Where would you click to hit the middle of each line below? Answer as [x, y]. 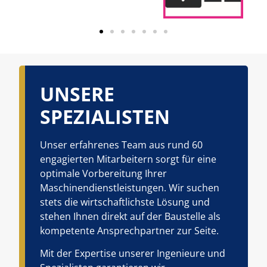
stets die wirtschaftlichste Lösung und [125, 202]
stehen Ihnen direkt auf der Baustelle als [130, 216]
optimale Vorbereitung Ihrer [103, 173]
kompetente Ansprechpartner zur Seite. [129, 230]
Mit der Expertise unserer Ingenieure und [132, 254]
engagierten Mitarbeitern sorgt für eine [128, 159]
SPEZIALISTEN [105, 116]
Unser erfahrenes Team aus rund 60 [121, 145]
